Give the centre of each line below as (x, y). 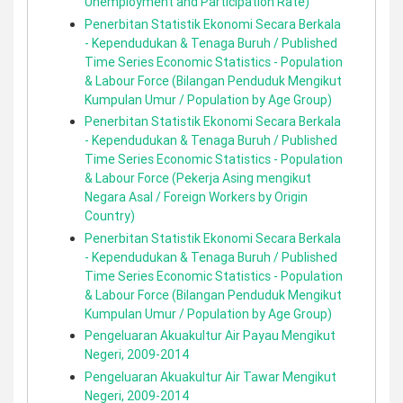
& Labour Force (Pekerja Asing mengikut (198, 178)
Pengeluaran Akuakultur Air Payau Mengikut (210, 336)
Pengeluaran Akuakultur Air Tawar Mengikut (210, 376)
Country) (110, 216)
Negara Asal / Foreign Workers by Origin (196, 197)
